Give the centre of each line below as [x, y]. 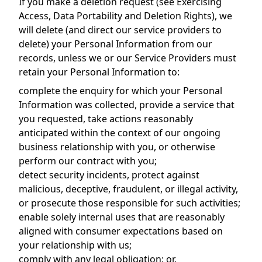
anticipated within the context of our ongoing [120, 133]
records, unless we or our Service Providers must [127, 58]
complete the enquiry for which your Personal [120, 91]
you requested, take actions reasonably [106, 119]
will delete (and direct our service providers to [120, 30]
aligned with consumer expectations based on [121, 231]
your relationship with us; [75, 245]
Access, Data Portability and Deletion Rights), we [125, 16]
